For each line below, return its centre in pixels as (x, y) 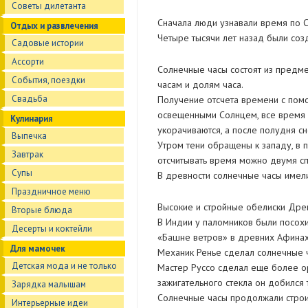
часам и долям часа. (200, 85)
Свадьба (30, 99)
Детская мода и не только (64, 266)
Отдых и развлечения (54, 26)
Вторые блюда (42, 210)
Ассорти (28, 62)
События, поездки (48, 80)
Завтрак (27, 154)
